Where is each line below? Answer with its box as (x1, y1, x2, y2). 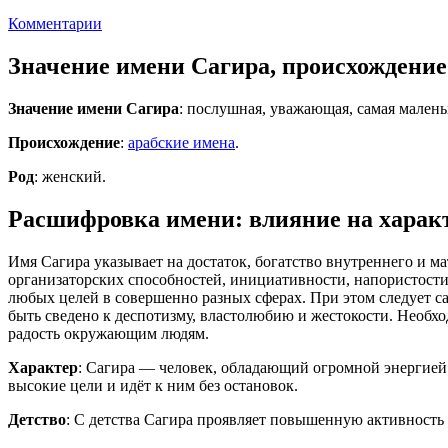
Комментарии (8, 14, 102, 32)
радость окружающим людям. (8, 324, 209, 342)
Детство (8, 410, 66, 428)
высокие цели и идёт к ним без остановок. (8, 376, 298, 394)
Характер (8, 358, 78, 376)
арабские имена (128, 133, 235, 151)
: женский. (34, 167, 106, 185)
